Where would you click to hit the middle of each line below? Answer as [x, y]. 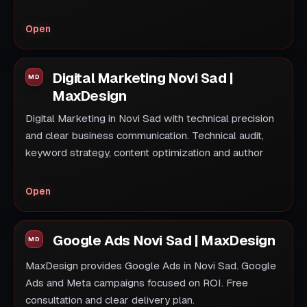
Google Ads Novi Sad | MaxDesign [164, 241]
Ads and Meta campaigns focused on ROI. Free [137, 283]
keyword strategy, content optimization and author [145, 153]
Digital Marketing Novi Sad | [143, 78]
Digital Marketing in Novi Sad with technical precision [150, 119]
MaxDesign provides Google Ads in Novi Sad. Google [151, 266]
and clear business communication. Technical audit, [145, 136]
